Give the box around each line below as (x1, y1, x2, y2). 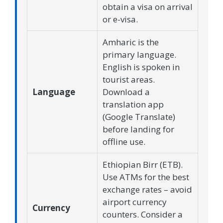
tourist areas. (103, 74, 155, 86)
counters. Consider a (103, 209, 183, 221)
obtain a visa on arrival (103, 1, 193, 13)
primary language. (103, 49, 176, 61)
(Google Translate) (103, 111, 175, 123)
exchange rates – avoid (103, 184, 192, 196)
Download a (103, 86, 150, 98)
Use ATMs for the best (103, 171, 189, 183)
